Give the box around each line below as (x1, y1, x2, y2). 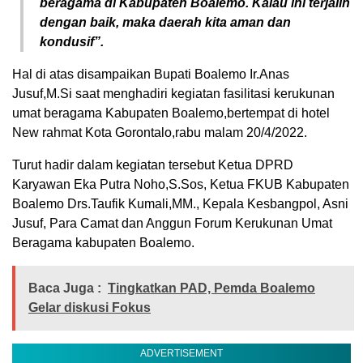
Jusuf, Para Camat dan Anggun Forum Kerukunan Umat (12, 216, 332, 230)
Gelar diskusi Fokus (28, 300, 151, 314)
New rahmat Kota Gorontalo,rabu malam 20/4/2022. (12, 125, 307, 139)
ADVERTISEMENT (140, 347, 223, 359)
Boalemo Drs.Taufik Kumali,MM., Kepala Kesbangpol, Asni (12, 196, 348, 211)
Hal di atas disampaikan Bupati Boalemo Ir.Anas (12, 66, 289, 81)
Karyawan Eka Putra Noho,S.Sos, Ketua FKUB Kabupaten (12, 177, 349, 191)
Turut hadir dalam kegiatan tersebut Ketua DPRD (12, 157, 293, 172)
